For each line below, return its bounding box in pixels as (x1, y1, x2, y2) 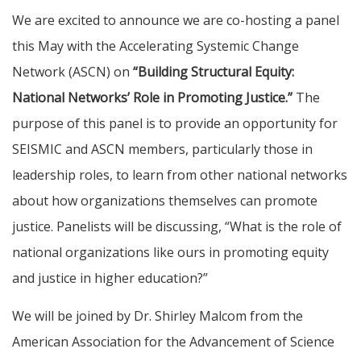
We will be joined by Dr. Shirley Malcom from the (12, 307, 303, 326)
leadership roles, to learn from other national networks (12, 166, 347, 185)
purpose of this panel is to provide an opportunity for (12, 114, 338, 133)
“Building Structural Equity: (133, 63, 294, 81)
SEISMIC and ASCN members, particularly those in (12, 140, 313, 159)
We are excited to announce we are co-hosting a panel (12, 11, 339, 30)
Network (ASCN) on (12, 63, 133, 81)
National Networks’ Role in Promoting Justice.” (12, 89, 293, 107)
